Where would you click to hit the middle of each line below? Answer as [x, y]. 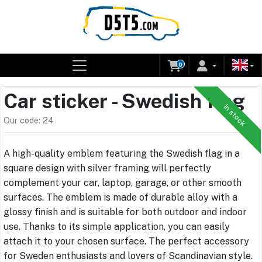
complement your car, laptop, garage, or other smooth [123, 183]
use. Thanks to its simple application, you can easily [117, 227]
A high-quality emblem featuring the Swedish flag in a [122, 154]
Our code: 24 [29, 120]
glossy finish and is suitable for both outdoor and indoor [125, 212]
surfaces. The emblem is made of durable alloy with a [120, 198]
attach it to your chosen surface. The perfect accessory [126, 242]
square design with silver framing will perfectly [107, 168]
